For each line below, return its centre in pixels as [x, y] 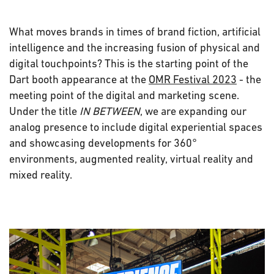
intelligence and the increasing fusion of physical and [135, 47]
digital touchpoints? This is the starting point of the [129, 63]
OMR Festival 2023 [193, 79]
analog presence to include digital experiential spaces [136, 127]
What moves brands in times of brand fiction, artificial [135, 31]
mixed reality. [41, 175]
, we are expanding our [193, 111]
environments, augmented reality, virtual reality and [131, 159]
